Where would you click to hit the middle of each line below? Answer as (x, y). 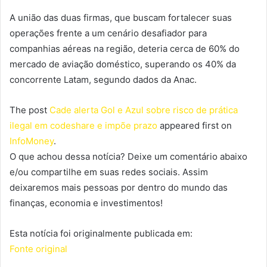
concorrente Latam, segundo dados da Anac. (103, 80)
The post (30, 110)
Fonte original (38, 249)
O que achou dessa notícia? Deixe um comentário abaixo (128, 157)
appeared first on (195, 126)
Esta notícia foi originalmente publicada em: (101, 234)
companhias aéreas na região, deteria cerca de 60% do (125, 49)
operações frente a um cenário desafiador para (108, 33)
